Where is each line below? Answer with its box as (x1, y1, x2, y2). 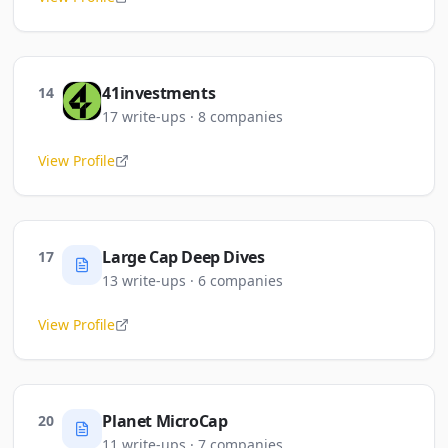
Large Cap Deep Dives (102, 246, 265, 268)
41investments (102, 82, 216, 104)
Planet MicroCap (102, 410, 228, 432)
